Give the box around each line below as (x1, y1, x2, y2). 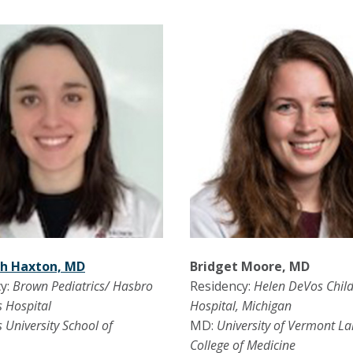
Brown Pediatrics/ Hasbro (13, 277, 153, 295)
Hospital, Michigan (189, 297, 292, 315)
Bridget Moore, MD (189, 258, 310, 276)
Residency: (189, 277, 254, 295)
